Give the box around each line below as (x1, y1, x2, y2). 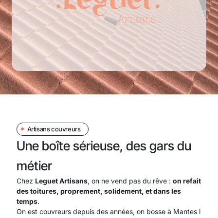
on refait (173, 176, 201, 185)
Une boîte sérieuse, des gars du (17, 138, 191, 153)
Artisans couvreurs (27, 125, 81, 133)
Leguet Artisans (35, 176, 88, 185)
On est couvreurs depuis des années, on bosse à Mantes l (17, 207, 200, 216)
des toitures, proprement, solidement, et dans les (17, 186, 181, 195)
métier (17, 158, 52, 173)
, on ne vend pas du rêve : (88, 176, 173, 185)
